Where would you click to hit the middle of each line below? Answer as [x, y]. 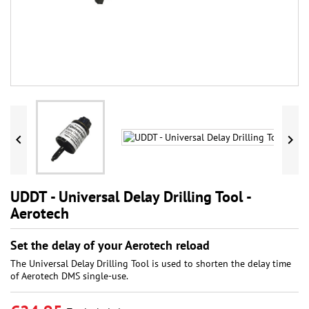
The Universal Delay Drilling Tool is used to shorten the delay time [151, 264]
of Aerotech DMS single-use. [69, 276]
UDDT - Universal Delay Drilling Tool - [130, 197]
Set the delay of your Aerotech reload [110, 246]
